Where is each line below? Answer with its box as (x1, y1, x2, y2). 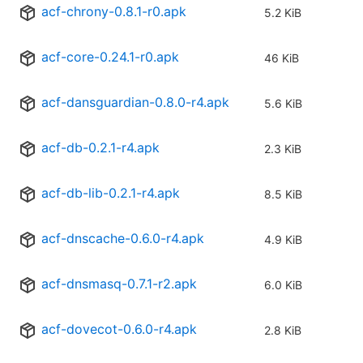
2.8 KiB (264, 323, 301, 338)
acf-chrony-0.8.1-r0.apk (41, 3, 186, 20)
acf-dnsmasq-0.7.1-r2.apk (41, 275, 197, 293)
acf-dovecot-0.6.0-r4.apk (41, 321, 197, 338)
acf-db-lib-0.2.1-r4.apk (41, 185, 180, 202)
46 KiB (264, 51, 299, 66)
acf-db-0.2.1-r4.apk (41, 139, 160, 156)
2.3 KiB (264, 142, 301, 156)
